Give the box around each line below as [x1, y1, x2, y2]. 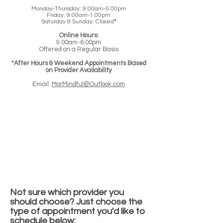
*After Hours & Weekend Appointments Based [11, 60, 146, 67]
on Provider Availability [46, 67, 111, 74]
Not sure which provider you [10, 188, 124, 197]
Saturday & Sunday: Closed [41, 18, 114, 25]
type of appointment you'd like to [10, 207, 145, 216]
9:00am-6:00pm [56, 39, 101, 46]
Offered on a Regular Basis [39, 46, 118, 53]
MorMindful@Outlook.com [52, 81, 125, 88]
